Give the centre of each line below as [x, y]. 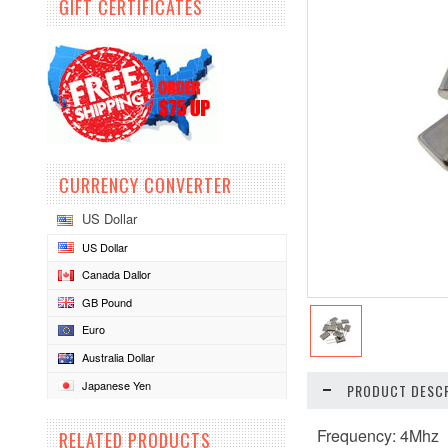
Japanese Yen [116, 384]
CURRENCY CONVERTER [145, 185]
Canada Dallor [116, 274]
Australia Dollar [118, 357]
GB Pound [107, 301]
